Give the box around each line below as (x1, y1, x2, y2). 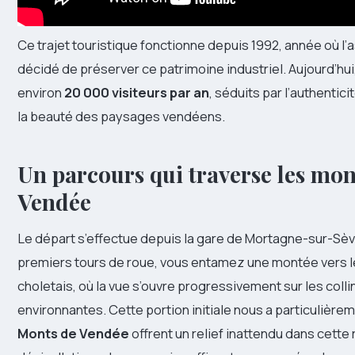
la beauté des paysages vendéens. (17, 107, 225, 126)
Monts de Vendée (17, 324, 129, 343)
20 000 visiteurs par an (64, 83, 209, 102)
